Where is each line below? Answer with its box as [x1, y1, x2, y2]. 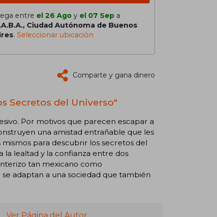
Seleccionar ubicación [17, 31, 93, 39]
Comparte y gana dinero [73, 71, 155, 79]
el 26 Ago [36, 11, 72, 20]
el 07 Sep [79, 11, 114, 20]
